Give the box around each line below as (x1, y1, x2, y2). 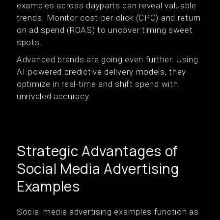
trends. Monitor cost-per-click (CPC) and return (17, 13, 201, 23)
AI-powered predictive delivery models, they (17, 67, 187, 77)
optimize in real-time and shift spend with (17, 79, 178, 89)
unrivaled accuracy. (17, 91, 91, 101)
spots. (17, 37, 42, 47)
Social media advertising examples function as (17, 207, 199, 217)
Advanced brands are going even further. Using (17, 55, 198, 64)
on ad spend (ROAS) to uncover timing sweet (17, 25, 193, 35)
